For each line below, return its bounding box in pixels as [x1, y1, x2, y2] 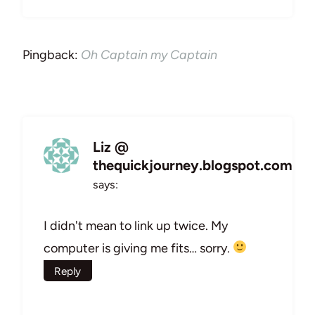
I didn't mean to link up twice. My [44, 217, 228, 233]
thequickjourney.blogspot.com [93, 157, 292, 174]
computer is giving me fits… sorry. [44, 240, 233, 256]
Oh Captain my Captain [81, 47, 217, 63]
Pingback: [22, 47, 81, 63]
